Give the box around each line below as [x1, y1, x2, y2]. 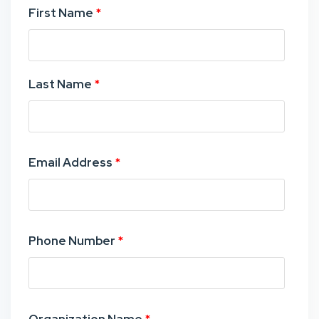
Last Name [28, 76, 92, 92]
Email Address [28, 155, 113, 170]
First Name [28, 5, 93, 21]
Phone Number [28, 233, 115, 249]
